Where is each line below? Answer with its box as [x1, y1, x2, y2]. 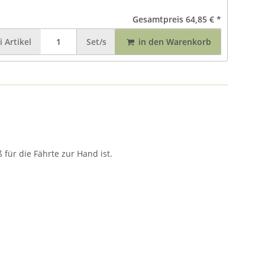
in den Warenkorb [138, 36, 211, 48]
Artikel [2, 36, 32, 48]
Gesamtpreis [132, 14, 186, 25]
